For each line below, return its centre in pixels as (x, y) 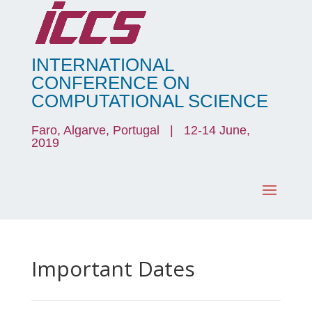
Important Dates (113, 268)
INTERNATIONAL (102, 65)
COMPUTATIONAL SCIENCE (149, 101)
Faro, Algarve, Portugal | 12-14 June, (140, 130)
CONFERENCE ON (110, 83)
